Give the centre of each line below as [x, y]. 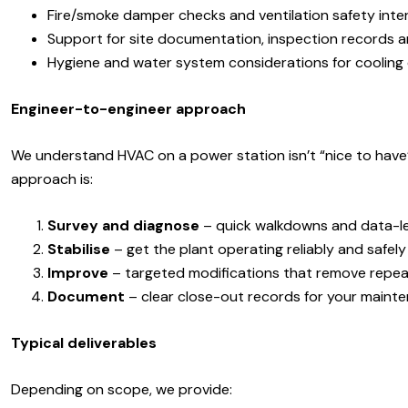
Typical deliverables [84, 343]
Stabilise [79, 249]
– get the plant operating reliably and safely [258, 249]
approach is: [52, 178]
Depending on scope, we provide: [122, 390]
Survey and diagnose [123, 225]
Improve [78, 272]
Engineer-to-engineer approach [128, 108]
